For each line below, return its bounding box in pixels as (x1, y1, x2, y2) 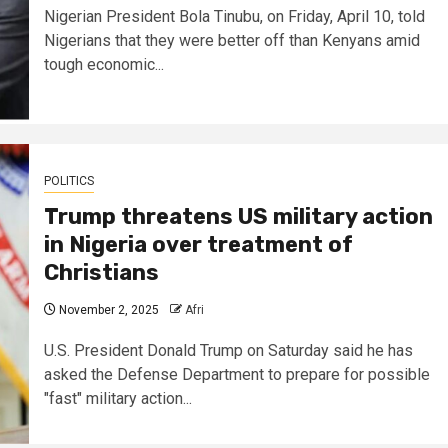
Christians (43, 258, 159, 286)
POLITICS (43, 173, 94, 188)
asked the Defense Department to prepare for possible (43, 364, 430, 384)
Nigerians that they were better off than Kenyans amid (43, 30, 420, 50)
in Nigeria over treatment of (43, 230, 353, 258)
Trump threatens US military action (43, 202, 433, 230)
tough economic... (43, 54, 164, 74)
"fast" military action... (43, 388, 192, 408)
